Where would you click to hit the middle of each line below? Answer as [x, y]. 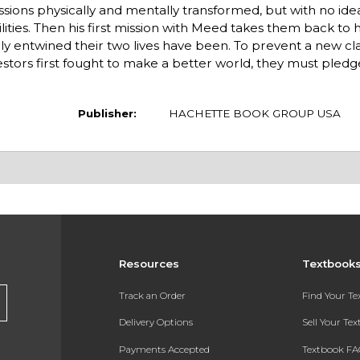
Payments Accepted [164, 350]
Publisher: [107, 114]
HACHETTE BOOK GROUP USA [254, 114]
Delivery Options [155, 323]
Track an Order [152, 295]
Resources [149, 264]
